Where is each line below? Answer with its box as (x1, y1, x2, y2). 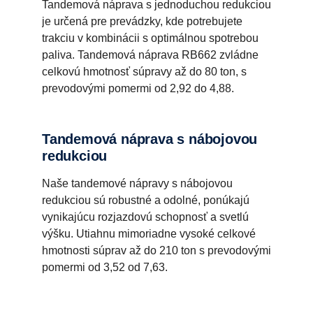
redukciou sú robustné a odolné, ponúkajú (42, 194, 249, 207)
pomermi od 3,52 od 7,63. (42, 261, 168, 274)
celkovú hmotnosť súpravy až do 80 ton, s (42, 66, 247, 78)
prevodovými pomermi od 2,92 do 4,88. (42, 82, 234, 95)
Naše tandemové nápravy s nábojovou (42, 177, 233, 190)
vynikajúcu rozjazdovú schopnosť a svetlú (42, 211, 249, 224)
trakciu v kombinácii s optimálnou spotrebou (42, 32, 259, 45)
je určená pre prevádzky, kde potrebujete (42, 15, 242, 28)
